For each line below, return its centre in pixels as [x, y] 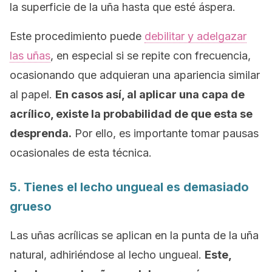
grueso [31, 206]
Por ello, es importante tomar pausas [165, 133]
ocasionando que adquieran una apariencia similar [135, 75]
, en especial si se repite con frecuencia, [151, 56]
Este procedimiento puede [77, 36]
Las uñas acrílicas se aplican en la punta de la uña [134, 235]
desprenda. [41, 133]
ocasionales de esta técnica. [81, 153]
